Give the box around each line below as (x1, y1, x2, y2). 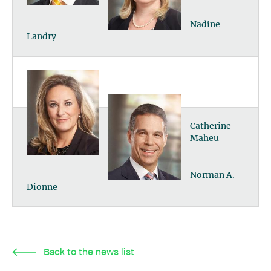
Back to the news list (44, 248, 134, 258)
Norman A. (190, 171, 235, 180)
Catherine (190, 122, 232, 131)
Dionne (27, 183, 58, 192)
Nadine (190, 21, 221, 30)
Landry (27, 33, 57, 42)
